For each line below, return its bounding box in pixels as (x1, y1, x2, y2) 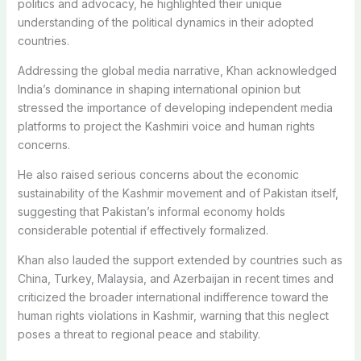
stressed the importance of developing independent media (17, 100, 333, 114)
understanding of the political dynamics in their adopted (17, 15, 313, 29)
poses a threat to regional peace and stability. (17, 326, 260, 341)
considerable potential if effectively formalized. (17, 222, 268, 237)
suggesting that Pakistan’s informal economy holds (17, 204, 285, 218)
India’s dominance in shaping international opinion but (17, 81, 301, 96)
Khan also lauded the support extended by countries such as (17, 252, 342, 267)
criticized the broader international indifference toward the (17, 289, 329, 304)
